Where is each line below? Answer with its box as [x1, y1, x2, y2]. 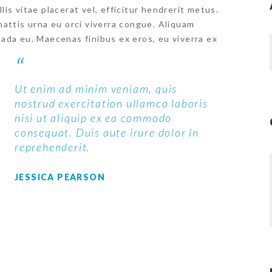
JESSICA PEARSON [15, 172, 105, 182]
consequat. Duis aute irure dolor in [15, 126, 199, 139]
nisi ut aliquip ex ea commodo [15, 111, 172, 124]
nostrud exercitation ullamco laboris [15, 97, 208, 110]
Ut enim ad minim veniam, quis [15, 82, 178, 95]
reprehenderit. [15, 140, 91, 154]
